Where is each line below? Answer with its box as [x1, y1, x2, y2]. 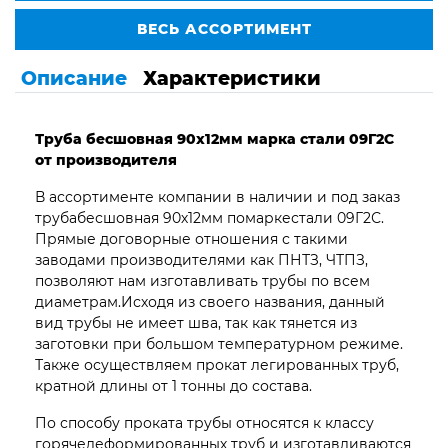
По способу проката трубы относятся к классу [35, 413, 374, 432]
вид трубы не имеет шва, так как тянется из [35, 313, 357, 332]
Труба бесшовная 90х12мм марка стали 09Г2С [35, 129, 394, 148]
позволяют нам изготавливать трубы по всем [35, 271, 370, 290]
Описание [21, 65, 127, 90]
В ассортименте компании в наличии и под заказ [35, 187, 400, 206]
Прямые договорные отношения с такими [35, 229, 348, 248]
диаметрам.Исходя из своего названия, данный [35, 292, 385, 311]
